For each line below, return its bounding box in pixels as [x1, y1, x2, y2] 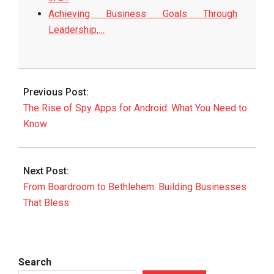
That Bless [23, 197, 69, 209]
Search [18, 256, 51, 268]
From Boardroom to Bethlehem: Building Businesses [23, 181, 246, 193]
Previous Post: [23, 86, 89, 98]
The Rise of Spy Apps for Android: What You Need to [23, 102, 247, 114]
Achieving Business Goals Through [48, 8, 237, 20]
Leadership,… [48, 24, 105, 35]
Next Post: [23, 165, 69, 177]
